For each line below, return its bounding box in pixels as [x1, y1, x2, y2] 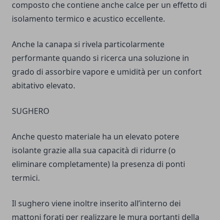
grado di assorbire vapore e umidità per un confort [12, 66, 202, 77]
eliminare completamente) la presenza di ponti [12, 159, 185, 169]
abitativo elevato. [12, 80, 75, 91]
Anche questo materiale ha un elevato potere [12, 131, 179, 142]
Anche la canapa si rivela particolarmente [12, 39, 165, 50]
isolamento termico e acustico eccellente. [12, 13, 165, 24]
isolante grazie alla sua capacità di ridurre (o [12, 145, 176, 156]
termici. [12, 172, 40, 183]
